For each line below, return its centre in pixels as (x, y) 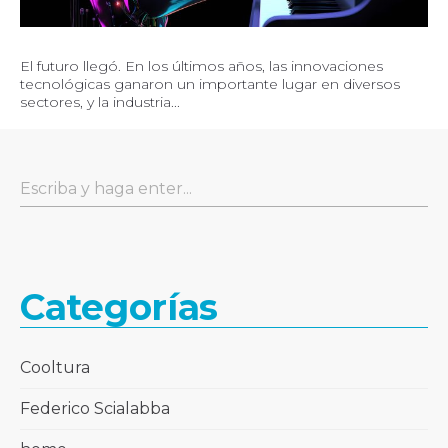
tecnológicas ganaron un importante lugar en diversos (210, 83)
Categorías (119, 306)
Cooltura (55, 367)
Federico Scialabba (95, 408)
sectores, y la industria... (100, 101)
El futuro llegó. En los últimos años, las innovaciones (201, 65)
